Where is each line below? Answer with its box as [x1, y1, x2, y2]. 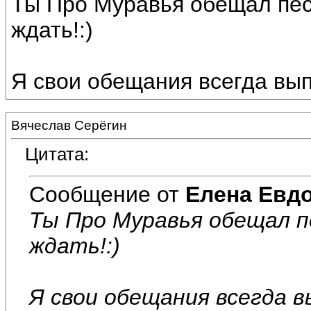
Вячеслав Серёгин [11, 118, 127, 133]
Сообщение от [29, 181, 185, 207]
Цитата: [25, 144, 89, 165]
